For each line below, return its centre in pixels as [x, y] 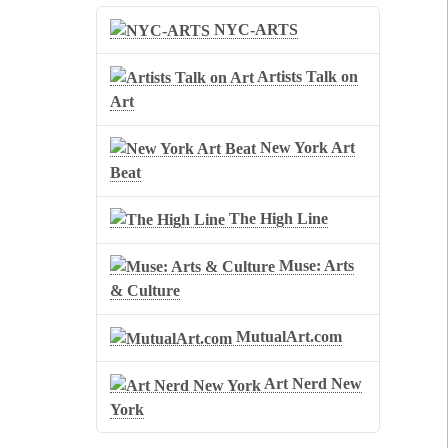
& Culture [145, 291]
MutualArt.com [287, 337]
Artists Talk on [306, 76]
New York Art [306, 147]
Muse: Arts [315, 266]
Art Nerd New [312, 384]
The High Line [277, 219]
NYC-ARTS [254, 29]
